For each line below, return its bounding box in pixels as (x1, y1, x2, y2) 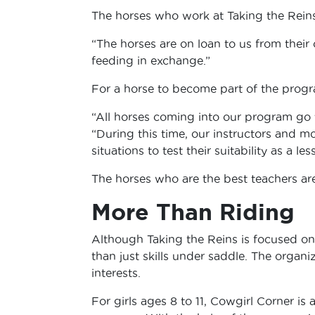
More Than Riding (91, 198, 295, 224)
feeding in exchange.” (91, 53, 210, 67)
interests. (91, 266, 141, 279)
